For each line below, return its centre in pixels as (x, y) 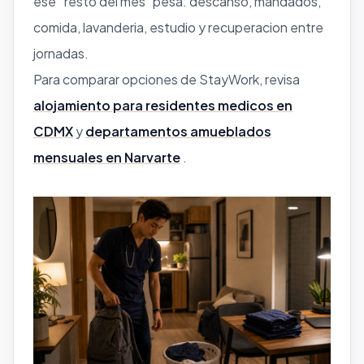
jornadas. (61, 53)
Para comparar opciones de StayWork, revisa (167, 79)
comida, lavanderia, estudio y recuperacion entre (178, 27)
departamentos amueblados (178, 131)
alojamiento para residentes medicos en (163, 105)
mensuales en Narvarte (107, 157)
